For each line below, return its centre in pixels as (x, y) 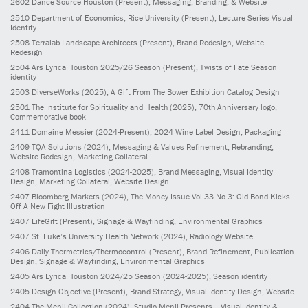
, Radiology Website (219, 236)
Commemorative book (48, 116)
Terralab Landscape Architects (85, 42)
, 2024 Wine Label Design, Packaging (216, 131)
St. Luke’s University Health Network (95, 236)
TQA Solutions (57, 146)
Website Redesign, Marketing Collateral (79, 156)
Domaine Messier (63, 131)
